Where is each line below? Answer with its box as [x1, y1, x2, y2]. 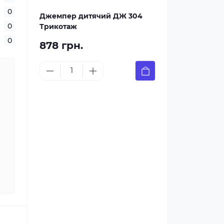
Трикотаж [39, 22, 77, 31]
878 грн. [39, 39, 83, 51]
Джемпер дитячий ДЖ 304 [39, 11, 142, 20]
